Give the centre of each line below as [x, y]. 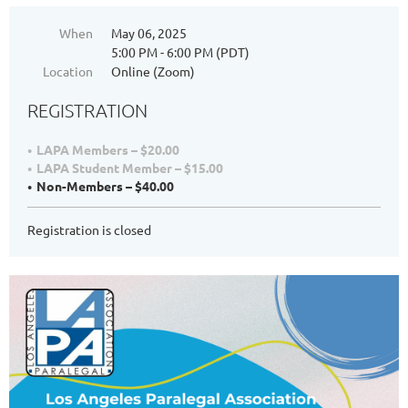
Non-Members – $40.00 [105, 186]
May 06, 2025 [149, 33]
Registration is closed [89, 230]
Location [68, 71]
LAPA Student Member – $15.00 [130, 168]
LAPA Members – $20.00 [108, 150]
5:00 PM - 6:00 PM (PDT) [180, 52]
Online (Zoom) [153, 71]
